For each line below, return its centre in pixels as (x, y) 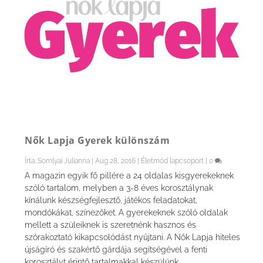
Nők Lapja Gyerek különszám (97, 141)
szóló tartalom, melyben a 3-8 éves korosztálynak (119, 188)
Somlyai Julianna (64, 161)
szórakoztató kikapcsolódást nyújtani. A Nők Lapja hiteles (133, 237)
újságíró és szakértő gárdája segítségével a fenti (116, 250)
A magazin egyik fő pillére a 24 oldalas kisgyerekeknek (129, 176)
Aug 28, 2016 (116, 161)
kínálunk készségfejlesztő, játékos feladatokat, (111, 200)
